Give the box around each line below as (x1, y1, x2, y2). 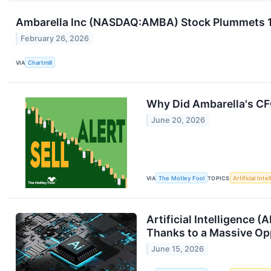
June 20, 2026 (151, 116, 206, 125)
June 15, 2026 (151, 244, 204, 254)
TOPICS (207, 174, 230, 181)
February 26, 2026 (21, 34, 90, 44)
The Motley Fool (158, 174, 205, 181)
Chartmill (28, 59, 53, 66)
